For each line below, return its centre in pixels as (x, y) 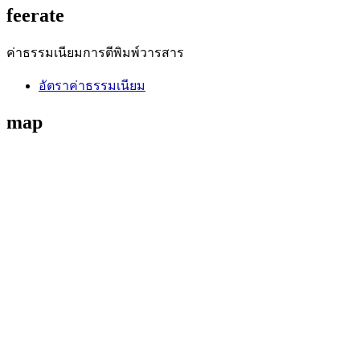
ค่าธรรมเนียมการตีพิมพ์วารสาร (95, 53)
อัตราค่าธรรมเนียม (92, 86)
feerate (35, 16)
